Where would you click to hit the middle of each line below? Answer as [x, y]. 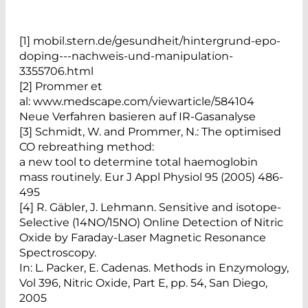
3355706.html [56, 71]
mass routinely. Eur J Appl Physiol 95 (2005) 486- [151, 177]
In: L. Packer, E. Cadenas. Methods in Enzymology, [154, 267]
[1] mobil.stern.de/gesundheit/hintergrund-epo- [150, 41]
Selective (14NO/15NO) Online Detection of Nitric [151, 222]
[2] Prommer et [61, 86]
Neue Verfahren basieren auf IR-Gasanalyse [137, 116]
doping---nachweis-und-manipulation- [126, 56]
